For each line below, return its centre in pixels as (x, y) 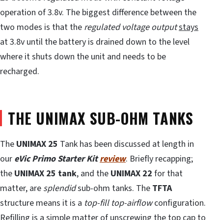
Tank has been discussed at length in (126, 144)
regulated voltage (117, 27)
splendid (59, 189)
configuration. (179, 203)
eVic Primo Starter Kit (56, 159)
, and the (94, 174)
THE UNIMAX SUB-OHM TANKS (101, 118)
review (113, 159)
